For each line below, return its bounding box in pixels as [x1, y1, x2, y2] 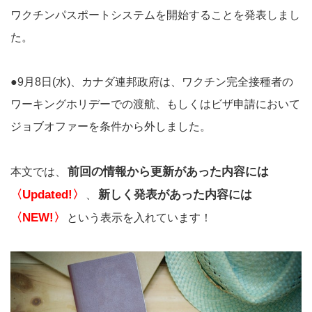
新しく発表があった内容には [98, 187, 252, 201]
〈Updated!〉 [10, 187, 84, 201]
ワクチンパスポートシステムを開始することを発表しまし [10, 8, 300, 21]
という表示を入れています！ [67, 211, 212, 224]
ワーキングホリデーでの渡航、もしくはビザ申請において [10, 97, 300, 110]
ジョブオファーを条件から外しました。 [10, 120, 211, 132]
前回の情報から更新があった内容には [68, 164, 269, 178]
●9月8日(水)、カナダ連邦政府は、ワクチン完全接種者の [10, 75, 293, 88]
